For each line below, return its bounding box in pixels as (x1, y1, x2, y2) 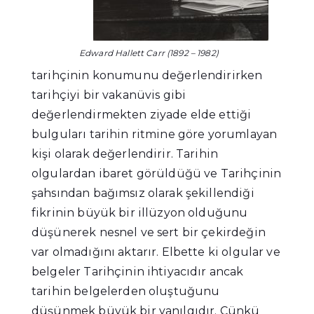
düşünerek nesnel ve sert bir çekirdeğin (32, 226, 266, 240)
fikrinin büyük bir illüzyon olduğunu (32, 206, 248, 220)
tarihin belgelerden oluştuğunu (32, 285, 220, 299)
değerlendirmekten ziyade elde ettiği (32, 108, 252, 122)
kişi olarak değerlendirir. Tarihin (32, 147, 219, 161)
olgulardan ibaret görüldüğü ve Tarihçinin (32, 167, 282, 181)
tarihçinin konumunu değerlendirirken (32, 69, 263, 83)
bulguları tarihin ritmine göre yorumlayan (32, 128, 278, 142)
